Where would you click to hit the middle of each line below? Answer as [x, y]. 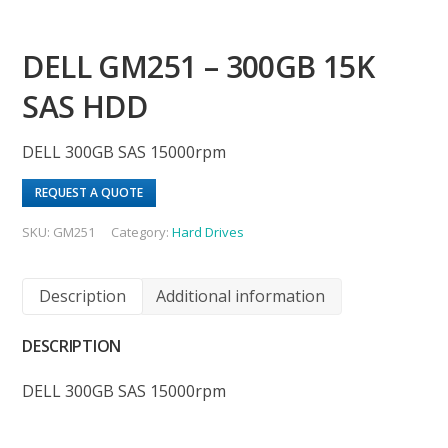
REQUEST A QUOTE [89, 192]
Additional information [241, 295]
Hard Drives [208, 231]
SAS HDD [85, 106]
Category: [142, 231]
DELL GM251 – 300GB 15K [198, 66]
